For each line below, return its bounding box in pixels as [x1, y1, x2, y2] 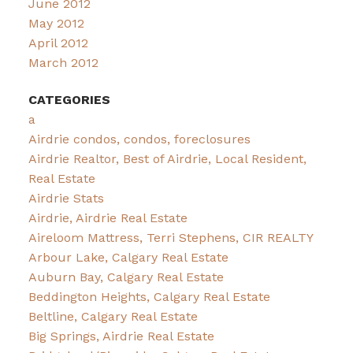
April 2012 [28, 35, 88, 50]
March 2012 [28, 54, 98, 70]
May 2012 [28, 15, 84, 31]
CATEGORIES [28, 91, 110, 107]
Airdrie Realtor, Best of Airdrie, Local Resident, [28, 150, 307, 166]
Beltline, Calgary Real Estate [28, 308, 198, 324]
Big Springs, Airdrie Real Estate [28, 328, 214, 344]
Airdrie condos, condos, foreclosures [28, 131, 251, 147]
